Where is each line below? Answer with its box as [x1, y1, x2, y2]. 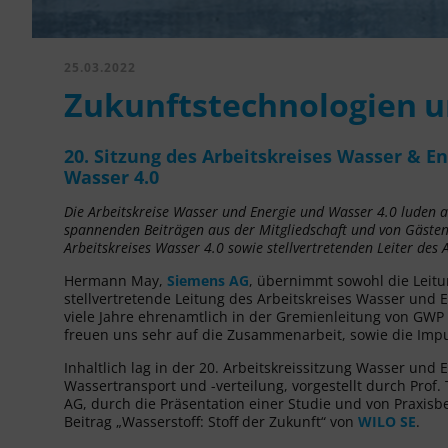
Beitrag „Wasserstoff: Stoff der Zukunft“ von [64, 411, 358, 431]
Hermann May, [64, 270, 167, 290]
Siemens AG [167, 270, 249, 290]
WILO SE [358, 411, 416, 431]
